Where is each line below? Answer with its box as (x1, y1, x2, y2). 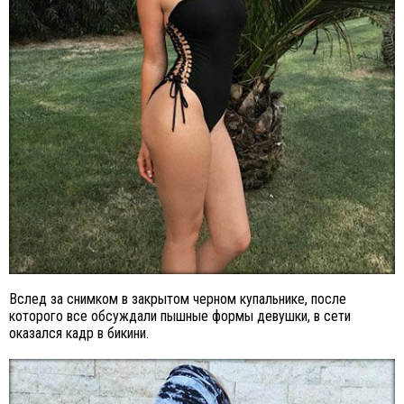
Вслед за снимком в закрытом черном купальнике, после (9, 289, 346, 308)
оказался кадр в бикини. (9, 324, 149, 342)
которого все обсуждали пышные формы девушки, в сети (9, 307, 351, 325)
